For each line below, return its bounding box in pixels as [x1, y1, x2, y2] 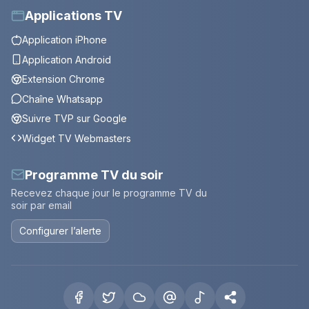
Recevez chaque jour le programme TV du [11, 186, 207, 199]
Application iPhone [22, 34, 107, 46]
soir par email [11, 199, 72, 211]
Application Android [22, 53, 111, 66]
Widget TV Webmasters [22, 132, 131, 144]
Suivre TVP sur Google [22, 112, 127, 125]
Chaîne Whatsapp [22, 92, 103, 105]
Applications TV [25, 8, 122, 23]
